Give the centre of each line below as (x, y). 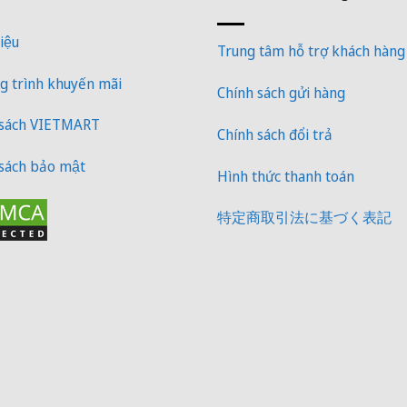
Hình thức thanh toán (286, 176)
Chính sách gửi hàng (281, 92)
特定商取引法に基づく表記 (304, 218)
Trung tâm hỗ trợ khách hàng (311, 51)
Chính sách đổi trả (275, 134)
